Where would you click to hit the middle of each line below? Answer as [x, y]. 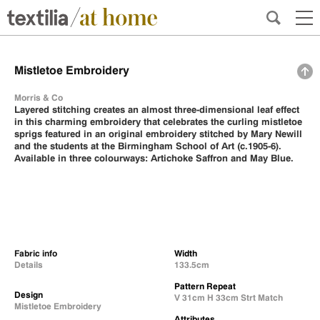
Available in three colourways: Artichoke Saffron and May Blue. [156, 158]
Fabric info [36, 253]
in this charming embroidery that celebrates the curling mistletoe [158, 121]
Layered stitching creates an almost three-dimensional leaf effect [157, 109]
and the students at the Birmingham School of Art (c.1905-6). [148, 146]
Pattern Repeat [205, 286]
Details [29, 265]
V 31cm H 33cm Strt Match [229, 297]
